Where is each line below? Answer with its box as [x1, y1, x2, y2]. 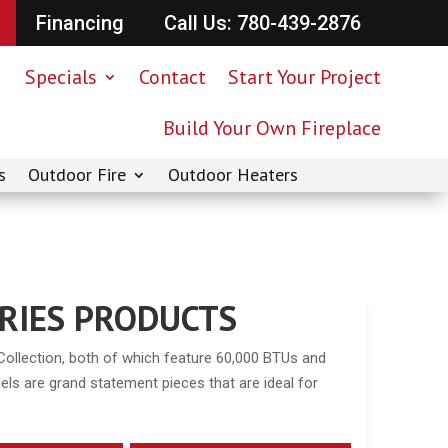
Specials [24, 63, 97, 90]
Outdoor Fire [28, 163, 126, 187]
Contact [138, 63, 206, 90]
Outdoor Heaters [168, 163, 298, 187]
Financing [35, 11, 124, 35]
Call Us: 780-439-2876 [163, 11, 361, 35]
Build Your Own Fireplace [162, 114, 381, 141]
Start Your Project [227, 63, 381, 90]
